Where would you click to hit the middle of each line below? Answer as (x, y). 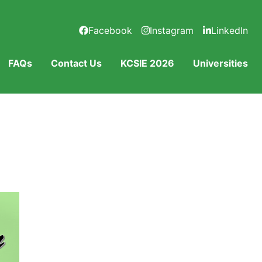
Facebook (110, 30)
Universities (220, 63)
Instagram (172, 30)
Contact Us (76, 63)
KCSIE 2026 (147, 63)
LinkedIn (230, 30)
